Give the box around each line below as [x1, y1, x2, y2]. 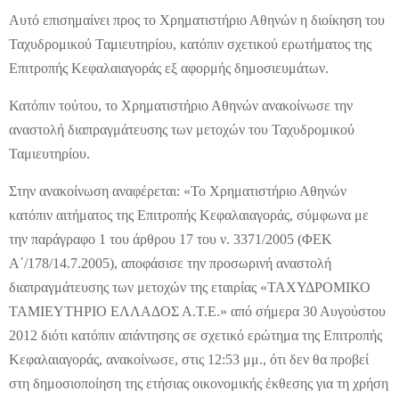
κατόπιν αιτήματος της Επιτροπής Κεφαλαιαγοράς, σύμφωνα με [9, 208, 369, 223]
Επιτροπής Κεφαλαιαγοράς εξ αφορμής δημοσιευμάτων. [9, 61, 329, 76]
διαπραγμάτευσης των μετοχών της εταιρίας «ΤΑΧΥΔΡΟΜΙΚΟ [9, 280, 370, 295]
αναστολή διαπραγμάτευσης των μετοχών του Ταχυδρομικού [9, 122, 354, 137]
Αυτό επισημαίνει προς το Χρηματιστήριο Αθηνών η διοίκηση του [9, 12, 385, 28]
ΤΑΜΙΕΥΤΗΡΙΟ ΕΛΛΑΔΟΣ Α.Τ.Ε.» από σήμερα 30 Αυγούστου [9, 304, 386, 319]
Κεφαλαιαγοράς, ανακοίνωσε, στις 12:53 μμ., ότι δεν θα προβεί [9, 352, 369, 367]
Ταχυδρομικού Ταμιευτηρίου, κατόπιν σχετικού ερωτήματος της [9, 37, 371, 52]
